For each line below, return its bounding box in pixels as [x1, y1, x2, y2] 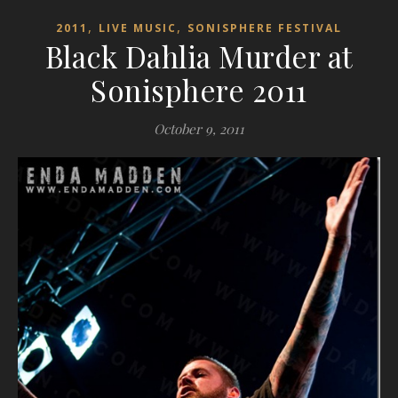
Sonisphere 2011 [91, 69, 307, 109]
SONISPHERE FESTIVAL [187, 20, 342, 36]
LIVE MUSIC [99, 20, 177, 36]
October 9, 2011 [154, 119, 244, 138]
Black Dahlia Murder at [44, 36, 354, 76]
